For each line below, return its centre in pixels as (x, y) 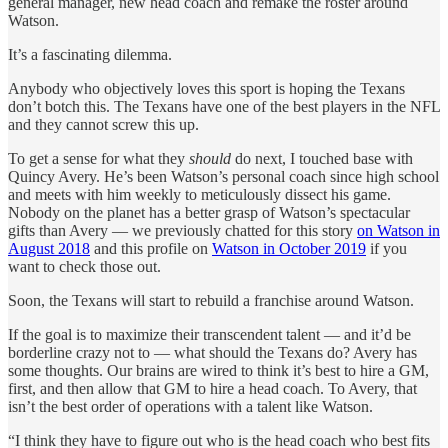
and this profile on (151, 248)
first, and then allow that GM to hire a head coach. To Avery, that (212, 388)
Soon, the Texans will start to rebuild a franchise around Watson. (211, 300)
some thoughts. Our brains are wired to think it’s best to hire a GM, (218, 370)
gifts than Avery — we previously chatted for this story (182, 230)
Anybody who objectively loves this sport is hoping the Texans (206, 88)
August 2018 (49, 248)
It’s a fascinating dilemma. (90, 54)
